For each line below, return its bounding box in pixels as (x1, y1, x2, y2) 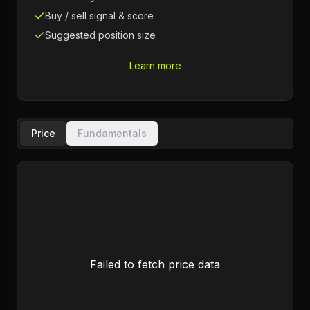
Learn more (129, 60, 181, 71)
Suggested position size (45, 29, 156, 41)
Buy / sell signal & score (45, 10, 154, 21)
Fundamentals (77, 127, 147, 139)
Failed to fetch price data (90, 257, 220, 271)
